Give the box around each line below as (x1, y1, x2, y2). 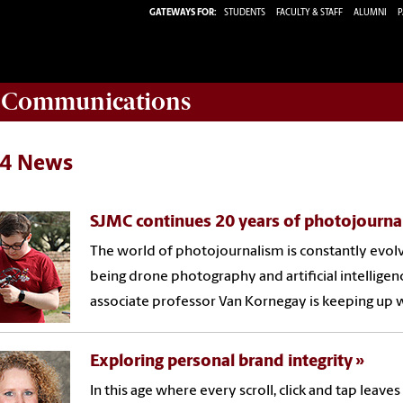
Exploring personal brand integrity (90, 353, 354, 371)
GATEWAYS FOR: (149, 7, 217, 18)
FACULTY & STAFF (276, 7, 343, 18)
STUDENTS (224, 7, 267, 18)
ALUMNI (354, 7, 387, 18)
